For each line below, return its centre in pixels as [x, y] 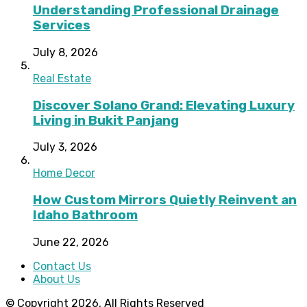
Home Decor [64, 173]
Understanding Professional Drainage [156, 11]
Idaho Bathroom [85, 216]
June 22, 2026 [71, 242]
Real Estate [62, 78]
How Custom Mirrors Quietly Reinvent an [165, 200]
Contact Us [62, 266]
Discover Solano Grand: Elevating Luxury [164, 105]
